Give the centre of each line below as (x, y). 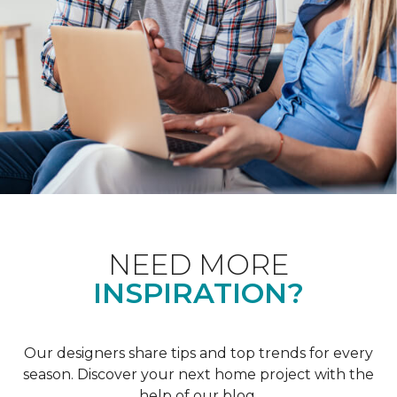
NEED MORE (198, 264)
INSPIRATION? (198, 292)
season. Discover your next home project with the (198, 374)
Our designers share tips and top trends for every (198, 353)
